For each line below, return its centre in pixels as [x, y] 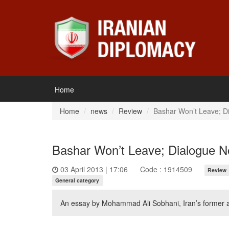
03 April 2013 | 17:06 [94, 169]
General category [77, 180]
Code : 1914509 [166, 169]
